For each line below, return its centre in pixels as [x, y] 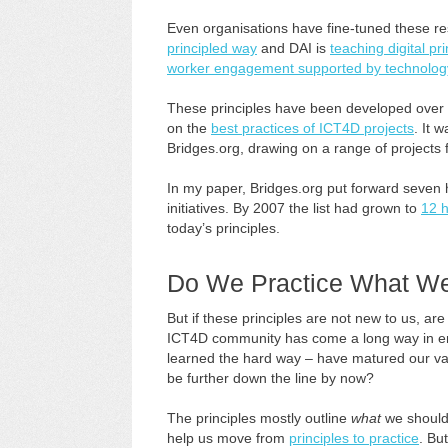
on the [189, 128]
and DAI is [293, 48]
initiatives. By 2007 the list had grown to [294, 208]
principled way [212, 48]
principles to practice [354, 438]
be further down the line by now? [270, 378]
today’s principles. [223, 228]
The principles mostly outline [259, 418]
